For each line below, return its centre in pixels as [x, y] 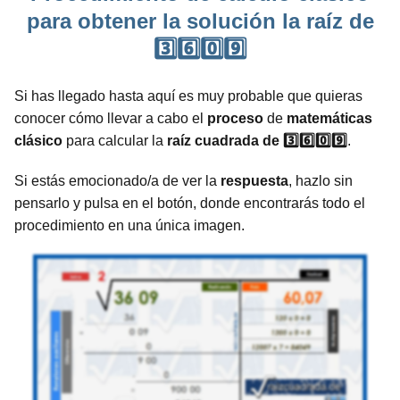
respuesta [254, 180]
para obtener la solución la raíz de [200, 21]
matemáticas [329, 118]
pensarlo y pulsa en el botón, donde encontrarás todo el [190, 203]
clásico [38, 140]
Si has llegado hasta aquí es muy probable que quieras [188, 96]
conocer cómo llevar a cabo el [111, 118]
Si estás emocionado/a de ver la [117, 180]
